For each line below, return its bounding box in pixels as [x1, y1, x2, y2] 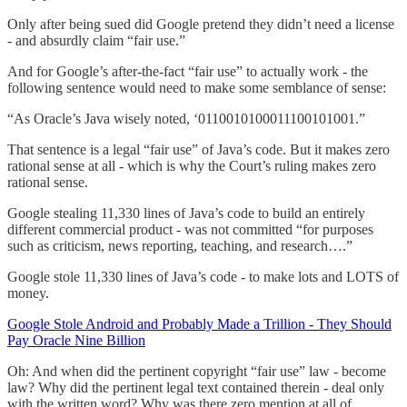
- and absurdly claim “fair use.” [7, 32, 185, 48]
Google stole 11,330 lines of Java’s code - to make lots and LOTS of [7, 268, 399, 284]
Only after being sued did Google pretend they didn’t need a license [7, 15, 394, 32]
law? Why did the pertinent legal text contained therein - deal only [7, 379, 384, 395]
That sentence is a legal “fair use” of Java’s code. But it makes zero [7, 141, 390, 157]
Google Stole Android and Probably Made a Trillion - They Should [7, 315, 392, 332]
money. [7, 284, 49, 301]
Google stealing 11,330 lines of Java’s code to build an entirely [7, 204, 365, 221]
